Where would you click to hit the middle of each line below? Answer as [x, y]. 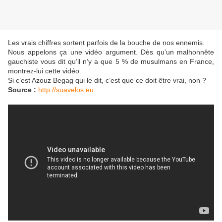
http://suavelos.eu [66, 90]
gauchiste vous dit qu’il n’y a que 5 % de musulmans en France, [111, 62]
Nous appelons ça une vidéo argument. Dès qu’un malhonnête [111, 52]
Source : [22, 90]
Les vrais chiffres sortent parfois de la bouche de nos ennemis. [106, 43]
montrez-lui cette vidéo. [45, 71]
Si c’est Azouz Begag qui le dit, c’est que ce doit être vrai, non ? [107, 81]
